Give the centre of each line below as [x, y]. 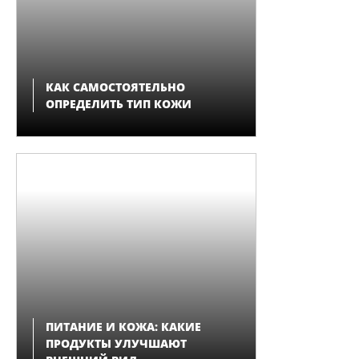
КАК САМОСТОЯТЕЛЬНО [115, 87]
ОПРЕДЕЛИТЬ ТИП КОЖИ [119, 104]
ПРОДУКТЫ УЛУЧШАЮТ [116, 343]
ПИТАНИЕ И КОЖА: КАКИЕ [123, 327]
